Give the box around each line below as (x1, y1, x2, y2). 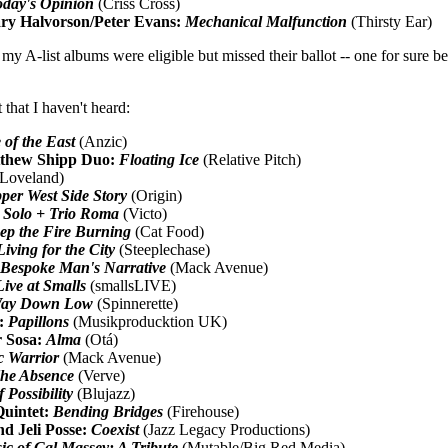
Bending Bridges (53, 402, 164, 420)
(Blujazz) (73, 384, 136, 402)
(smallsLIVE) (86, 276, 177, 294)
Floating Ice (119, 150, 200, 168)
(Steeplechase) (115, 240, 211, 258)
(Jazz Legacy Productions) (139, 420, 311, 438)
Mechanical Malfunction (185, 12, 348, 30)
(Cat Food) (131, 222, 205, 240)
